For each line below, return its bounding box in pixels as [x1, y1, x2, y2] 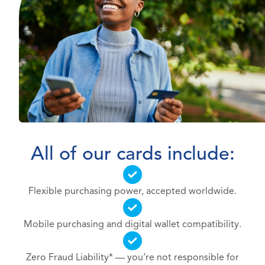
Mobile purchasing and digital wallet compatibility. [24, 218, 241, 231]
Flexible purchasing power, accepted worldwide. [28, 185, 237, 198]
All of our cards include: [30, 141, 235, 166]
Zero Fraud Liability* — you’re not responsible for [26, 251, 239, 264]
